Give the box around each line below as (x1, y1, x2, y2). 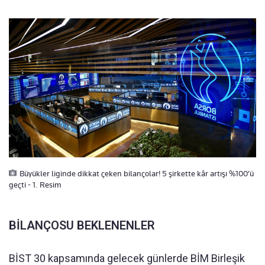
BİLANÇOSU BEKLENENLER (9, 218, 155, 232)
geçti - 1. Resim (9, 179, 62, 189)
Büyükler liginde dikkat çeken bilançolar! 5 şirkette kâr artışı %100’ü (20, 168, 254, 178)
